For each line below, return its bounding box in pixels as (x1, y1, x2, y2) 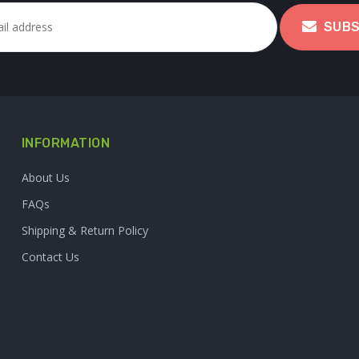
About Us (21, 169, 70, 185)
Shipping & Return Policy (21, 222, 148, 238)
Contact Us (21, 248, 79, 264)
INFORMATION (21, 135, 111, 151)
